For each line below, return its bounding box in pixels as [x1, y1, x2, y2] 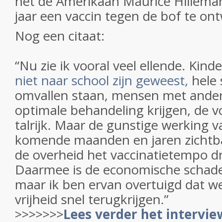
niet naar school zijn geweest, [15, 71, 188, 89]
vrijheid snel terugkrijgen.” [15, 190, 168, 208]
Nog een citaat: [15, 27, 105, 45]
